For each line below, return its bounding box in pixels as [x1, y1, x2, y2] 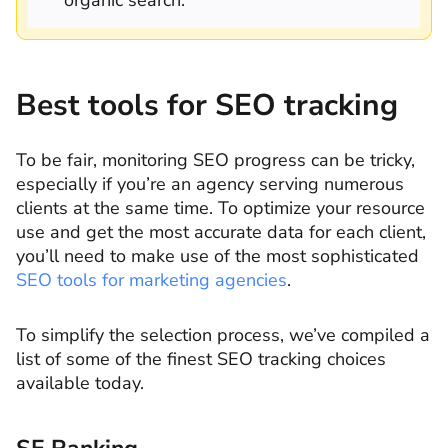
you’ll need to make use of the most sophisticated [16, 243, 419, 268]
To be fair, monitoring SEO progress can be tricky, [16, 147, 415, 172]
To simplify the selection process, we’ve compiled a [16, 323, 430, 347]
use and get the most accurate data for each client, [16, 219, 426, 244]
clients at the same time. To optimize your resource [16, 195, 425, 220]
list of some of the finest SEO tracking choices [16, 347, 386, 371]
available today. [16, 371, 144, 395]
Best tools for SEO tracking [16, 84, 398, 126]
